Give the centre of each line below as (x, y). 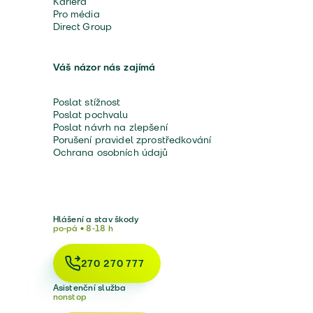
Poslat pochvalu (90, 115)
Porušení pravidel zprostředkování (132, 140)
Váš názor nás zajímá (104, 67)
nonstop (70, 297)
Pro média (76, 14)
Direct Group (82, 27)
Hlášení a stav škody (96, 219)
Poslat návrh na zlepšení (110, 127)
